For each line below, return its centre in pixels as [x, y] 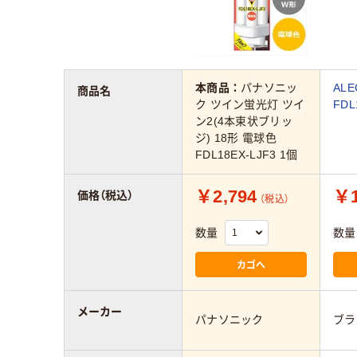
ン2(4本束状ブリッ [244, 122]
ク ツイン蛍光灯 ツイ [250, 105]
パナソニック [229, 319]
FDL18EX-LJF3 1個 [247, 155]
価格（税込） [105, 195]
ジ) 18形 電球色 [236, 138]
